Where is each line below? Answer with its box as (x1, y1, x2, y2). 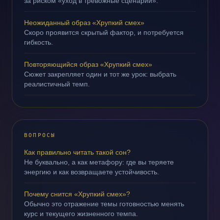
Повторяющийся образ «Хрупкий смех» (24, 60, 152, 68)
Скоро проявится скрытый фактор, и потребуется (24, 28, 184, 36)
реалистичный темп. (24, 80, 90, 88)
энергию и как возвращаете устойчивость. (24, 168, 159, 176)
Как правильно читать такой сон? (24, 148, 131, 156)
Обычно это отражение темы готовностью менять (24, 200, 184, 208)
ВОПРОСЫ (24, 132, 56, 138)
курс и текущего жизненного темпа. (24, 210, 138, 218)
